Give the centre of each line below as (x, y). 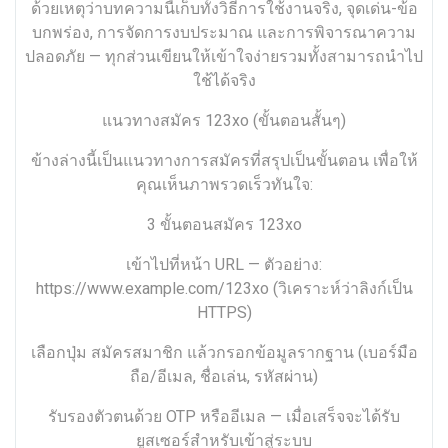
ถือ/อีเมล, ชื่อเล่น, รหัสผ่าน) (224, 377)
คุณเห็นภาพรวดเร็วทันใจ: (224, 185)
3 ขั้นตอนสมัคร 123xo (224, 225)
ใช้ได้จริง (224, 81)
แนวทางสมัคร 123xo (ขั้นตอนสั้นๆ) (224, 121)
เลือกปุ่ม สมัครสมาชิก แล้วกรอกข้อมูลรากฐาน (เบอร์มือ (224, 353)
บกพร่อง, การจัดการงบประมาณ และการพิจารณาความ (224, 33)
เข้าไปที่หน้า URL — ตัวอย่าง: (224, 265)
